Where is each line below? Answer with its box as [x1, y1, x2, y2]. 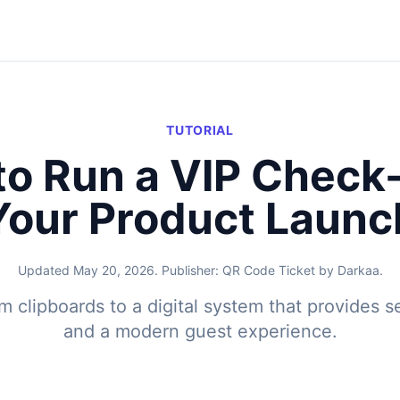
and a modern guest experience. [62, 321, 337, 342]
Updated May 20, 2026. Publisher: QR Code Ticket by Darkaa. [17, 262, 383, 278]
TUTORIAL [166, 122, 234, 137]
